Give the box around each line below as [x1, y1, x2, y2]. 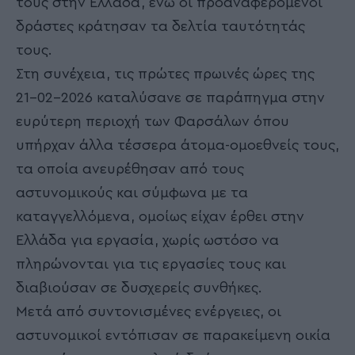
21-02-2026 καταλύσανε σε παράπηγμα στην [16, 90, 325, 105]
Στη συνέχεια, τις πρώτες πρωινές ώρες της [16, 66, 315, 81]
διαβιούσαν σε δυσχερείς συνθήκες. [16, 280, 262, 295]
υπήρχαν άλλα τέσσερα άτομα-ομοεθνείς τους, [16, 137, 339, 152]
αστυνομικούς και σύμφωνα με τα [16, 185, 248, 200]
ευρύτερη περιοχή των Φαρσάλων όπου [16, 113, 289, 128]
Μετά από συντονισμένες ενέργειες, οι [16, 303, 281, 319]
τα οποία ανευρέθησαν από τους [16, 161, 244, 176]
